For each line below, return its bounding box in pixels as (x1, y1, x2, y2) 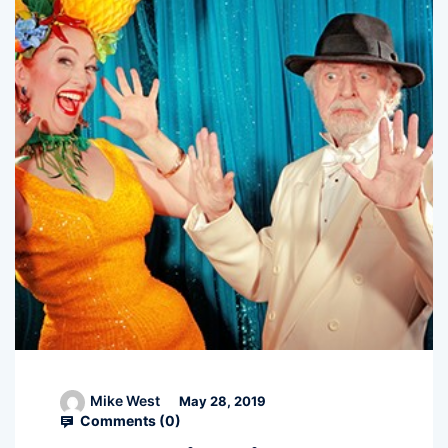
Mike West (90, 392, 160, 410)
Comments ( (77, 411, 165, 429)
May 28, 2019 (176, 393, 266, 410)
